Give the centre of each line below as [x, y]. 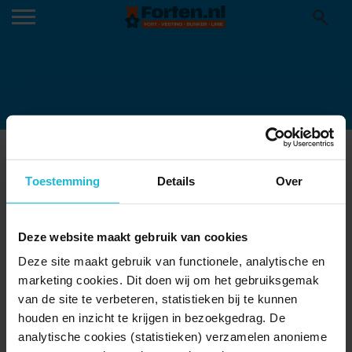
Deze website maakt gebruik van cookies [133, 236]
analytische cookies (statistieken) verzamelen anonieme [172, 336]
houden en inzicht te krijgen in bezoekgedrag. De [152, 317]
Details [176, 181]
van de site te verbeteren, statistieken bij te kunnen [158, 299]
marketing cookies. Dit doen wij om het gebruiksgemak [169, 280]
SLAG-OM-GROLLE [87, 154]
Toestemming [63, 181]
